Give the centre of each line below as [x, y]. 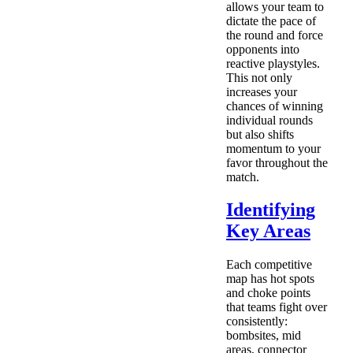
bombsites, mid [264, 336]
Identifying [271, 210]
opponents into [263, 49]
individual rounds [269, 120]
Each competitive [269, 265]
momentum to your [273, 148]
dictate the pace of [271, 20]
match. [243, 176]
